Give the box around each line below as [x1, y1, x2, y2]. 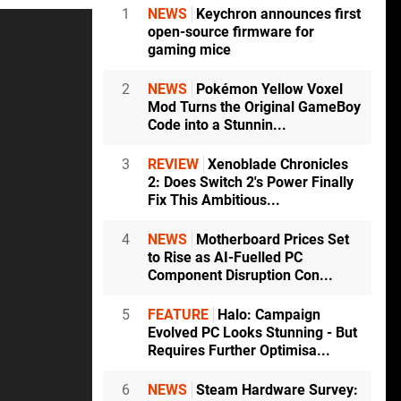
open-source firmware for [148, 23, 314, 41]
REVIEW [148, 156, 199, 174]
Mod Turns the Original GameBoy [148, 98, 361, 116]
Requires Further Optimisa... [148, 342, 330, 360]
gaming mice [148, 41, 231, 59]
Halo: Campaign [214, 306, 320, 324]
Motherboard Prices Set [192, 231, 349, 249]
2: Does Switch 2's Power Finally [148, 174, 354, 192]
